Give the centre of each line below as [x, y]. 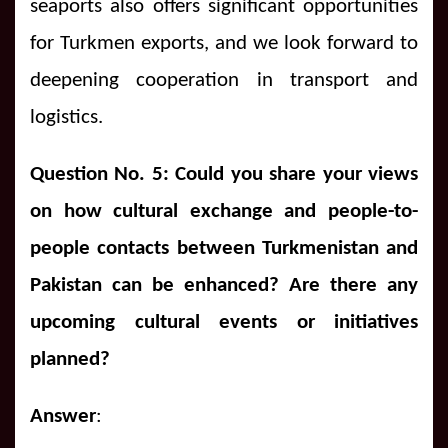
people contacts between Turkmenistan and [224, 248]
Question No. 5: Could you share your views [224, 174]
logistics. [66, 117]
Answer [63, 416]
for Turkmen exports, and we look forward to [224, 43]
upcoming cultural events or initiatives [224, 322]
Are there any [353, 285]
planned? [70, 359]
